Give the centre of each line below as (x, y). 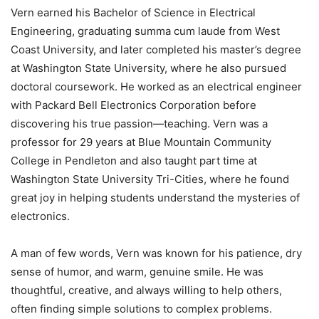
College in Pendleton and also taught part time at (134, 160)
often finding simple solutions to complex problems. (141, 308)
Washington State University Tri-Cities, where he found (150, 179)
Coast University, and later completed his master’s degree (156, 49)
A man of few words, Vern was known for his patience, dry (156, 253)
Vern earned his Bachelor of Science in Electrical (133, 12)
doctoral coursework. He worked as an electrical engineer (156, 86)
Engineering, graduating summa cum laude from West (145, 31)
